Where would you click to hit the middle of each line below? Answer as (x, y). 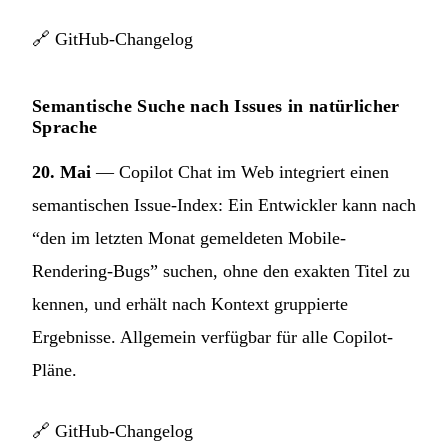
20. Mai (61, 171)
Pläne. (54, 369)
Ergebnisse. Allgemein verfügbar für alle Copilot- (212, 336)
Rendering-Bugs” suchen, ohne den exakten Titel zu (221, 270)
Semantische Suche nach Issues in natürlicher (216, 105)
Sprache (65, 126)
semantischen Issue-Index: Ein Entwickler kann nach (224, 204)
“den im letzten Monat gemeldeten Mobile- (189, 237)
